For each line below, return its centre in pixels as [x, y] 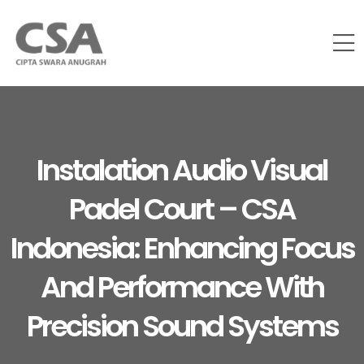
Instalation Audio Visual [182, 170]
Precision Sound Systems [182, 326]
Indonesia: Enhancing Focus [182, 248]
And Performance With [182, 287]
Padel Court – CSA [182, 209]
